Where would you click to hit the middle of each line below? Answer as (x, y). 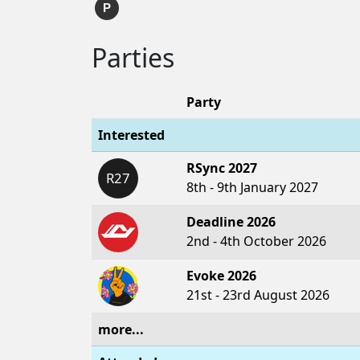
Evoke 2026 (221, 276)
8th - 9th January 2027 (252, 187)
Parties (133, 57)
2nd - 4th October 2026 (256, 241)
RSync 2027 (222, 168)
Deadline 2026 (231, 222)
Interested (131, 135)
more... (121, 329)
